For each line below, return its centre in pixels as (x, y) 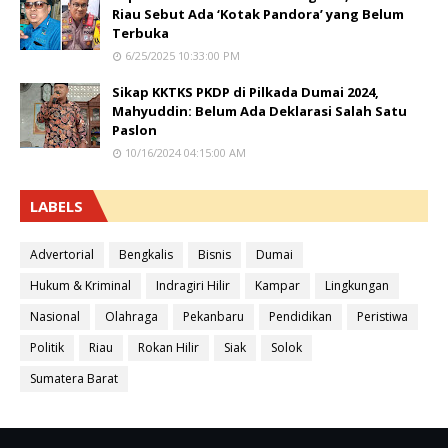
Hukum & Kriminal (80, 285)
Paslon (134, 130)
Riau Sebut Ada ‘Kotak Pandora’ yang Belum (258, 14)
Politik (47, 347)
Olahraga (131, 316)
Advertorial (62, 254)
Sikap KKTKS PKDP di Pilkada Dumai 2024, (245, 92)
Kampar (277, 285)
